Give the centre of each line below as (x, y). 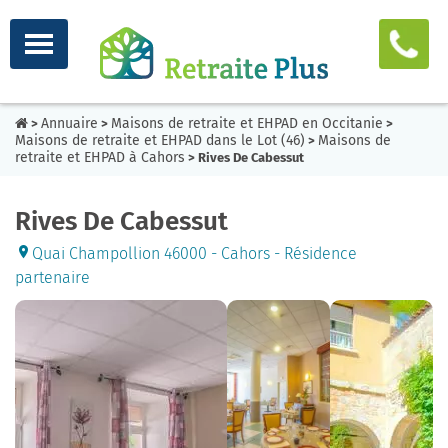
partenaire (52, 277)
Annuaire (69, 123)
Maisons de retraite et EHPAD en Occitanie (247, 123)
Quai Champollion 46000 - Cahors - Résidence (194, 253)
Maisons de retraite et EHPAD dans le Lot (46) (160, 140)
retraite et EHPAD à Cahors (100, 157)
